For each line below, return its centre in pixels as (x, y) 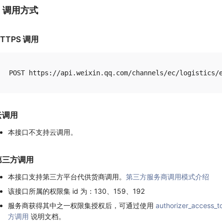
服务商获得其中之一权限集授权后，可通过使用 (82, 206)
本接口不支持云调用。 (43, 132)
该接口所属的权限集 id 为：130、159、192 (76, 191)
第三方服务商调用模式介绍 (167, 177)
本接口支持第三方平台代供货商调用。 (67, 177)
